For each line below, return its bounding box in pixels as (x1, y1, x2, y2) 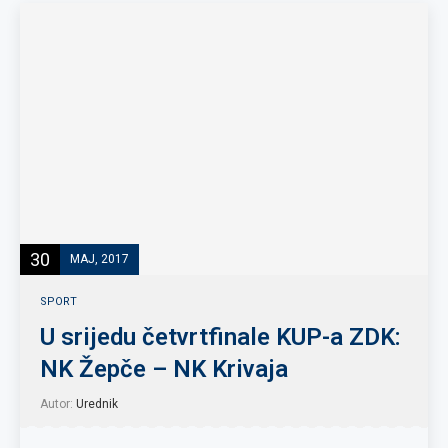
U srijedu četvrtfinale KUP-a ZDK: (40, 323, 401, 351)
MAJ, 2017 (70, 251, 129, 266)
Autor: (40, 397, 76, 411)
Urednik (76, 397, 118, 411)
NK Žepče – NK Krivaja (40, 355, 288, 383)
